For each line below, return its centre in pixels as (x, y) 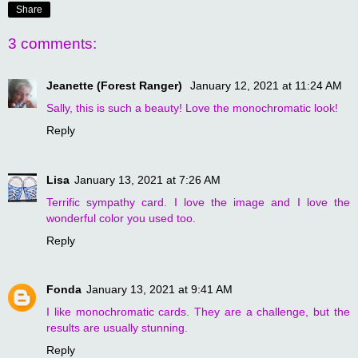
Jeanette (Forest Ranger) (116, 85)
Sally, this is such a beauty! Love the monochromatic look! (192, 107)
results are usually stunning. (117, 328)
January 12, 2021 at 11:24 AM (266, 85)
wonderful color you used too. (121, 218)
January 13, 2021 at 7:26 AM (147, 179)
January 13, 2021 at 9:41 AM (159, 290)
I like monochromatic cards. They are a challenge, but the (198, 312)
